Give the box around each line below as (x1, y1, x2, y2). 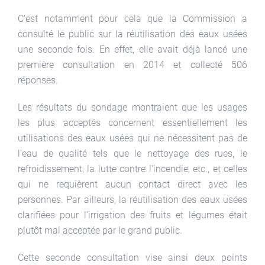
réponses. (18, 74, 58, 86)
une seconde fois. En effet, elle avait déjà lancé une (18, 43, 247, 55)
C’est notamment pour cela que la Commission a (18, 12, 247, 24)
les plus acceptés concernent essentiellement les (18, 117, 247, 128)
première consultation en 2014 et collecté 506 (18, 59, 247, 70)
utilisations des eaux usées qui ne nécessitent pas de (18, 132, 247, 144)
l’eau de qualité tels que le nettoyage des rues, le (18, 147, 247, 159)
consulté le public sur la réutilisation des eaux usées (18, 28, 247, 40)
